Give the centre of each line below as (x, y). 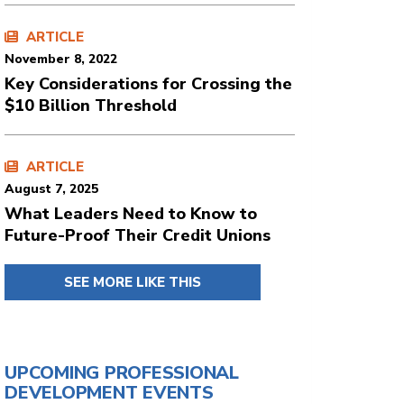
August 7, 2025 (51, 189)
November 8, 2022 (61, 59)
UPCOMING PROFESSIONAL (122, 373)
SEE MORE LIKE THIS (133, 282)
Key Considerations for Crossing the (148, 84)
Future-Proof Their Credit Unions (138, 235)
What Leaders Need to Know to (131, 214)
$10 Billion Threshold (91, 106)
